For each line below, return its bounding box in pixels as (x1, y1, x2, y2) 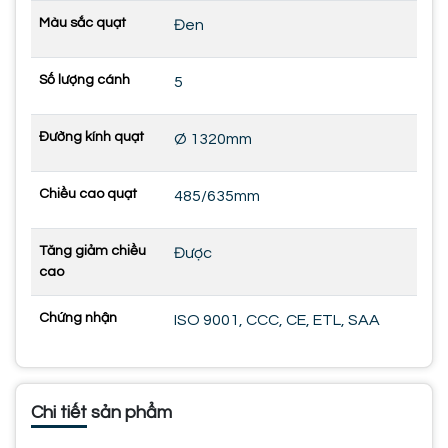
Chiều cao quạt (39, 186, 137, 201)
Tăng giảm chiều (39, 243, 146, 258)
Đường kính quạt (39, 129, 144, 144)
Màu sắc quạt (39, 15, 126, 30)
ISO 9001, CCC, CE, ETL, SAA (174, 311, 380, 328)
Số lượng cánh (39, 72, 130, 87)
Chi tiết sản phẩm (31, 402, 172, 422)
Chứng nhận (39, 310, 117, 325)
